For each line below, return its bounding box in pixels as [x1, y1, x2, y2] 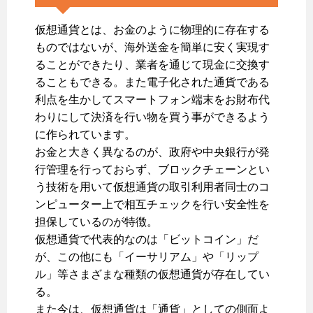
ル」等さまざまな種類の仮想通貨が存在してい [35, 268, 270, 281]
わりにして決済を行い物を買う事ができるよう [35, 111, 270, 124]
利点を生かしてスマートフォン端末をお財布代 [35, 94, 270, 106]
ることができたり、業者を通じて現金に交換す [35, 59, 270, 71]
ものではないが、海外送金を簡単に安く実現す [35, 41, 270, 54]
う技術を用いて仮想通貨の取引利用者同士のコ [35, 181, 270, 194]
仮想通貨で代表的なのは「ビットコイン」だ [35, 233, 259, 246]
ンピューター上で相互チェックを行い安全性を [35, 198, 270, 211]
